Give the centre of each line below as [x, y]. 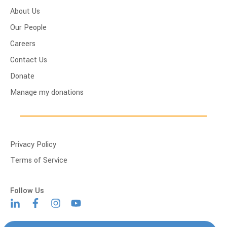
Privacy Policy [33, 145]
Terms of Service [39, 161]
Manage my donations [47, 93]
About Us [25, 12]
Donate [22, 77]
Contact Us [29, 60]
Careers [23, 44]
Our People [28, 28]
